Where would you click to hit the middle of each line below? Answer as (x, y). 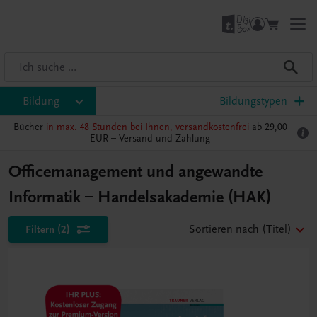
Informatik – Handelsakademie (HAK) (140, 197)
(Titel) (277, 229)
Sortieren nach (224, 229)
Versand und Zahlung (165, 138)
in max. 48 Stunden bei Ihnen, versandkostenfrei (147, 127)
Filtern (40, 229)
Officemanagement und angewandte (136, 172)
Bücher (29, 127)
